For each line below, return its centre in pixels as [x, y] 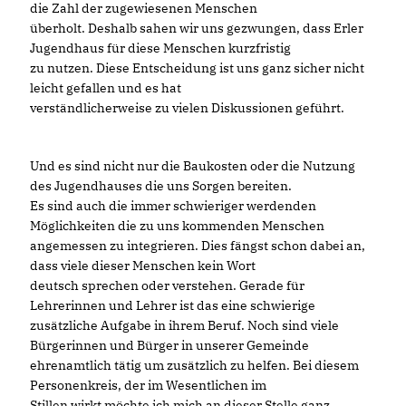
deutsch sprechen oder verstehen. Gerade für [167, 285]
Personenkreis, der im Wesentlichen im [148, 385]
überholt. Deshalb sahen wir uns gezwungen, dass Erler [197, 28]
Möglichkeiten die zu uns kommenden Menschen [177, 226]
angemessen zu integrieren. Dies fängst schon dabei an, [198, 246]
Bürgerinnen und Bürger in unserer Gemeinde [169, 345]
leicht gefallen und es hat [106, 88]
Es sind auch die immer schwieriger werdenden [173, 206]
